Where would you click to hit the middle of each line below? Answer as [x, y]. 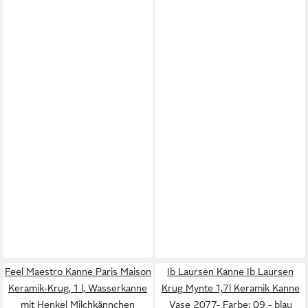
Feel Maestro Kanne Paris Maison [78, 272]
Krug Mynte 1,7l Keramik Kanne [230, 288]
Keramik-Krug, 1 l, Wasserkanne [78, 288]
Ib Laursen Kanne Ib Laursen [230, 272]
